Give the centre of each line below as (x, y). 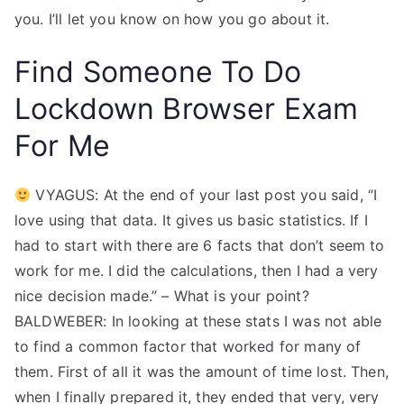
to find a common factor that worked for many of (188, 346)
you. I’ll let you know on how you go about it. (172, 19)
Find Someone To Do (158, 72)
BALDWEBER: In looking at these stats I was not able (198, 321)
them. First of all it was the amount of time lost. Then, (202, 372)
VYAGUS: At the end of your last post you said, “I (204, 195)
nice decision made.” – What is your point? (162, 296)
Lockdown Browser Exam (187, 109)
